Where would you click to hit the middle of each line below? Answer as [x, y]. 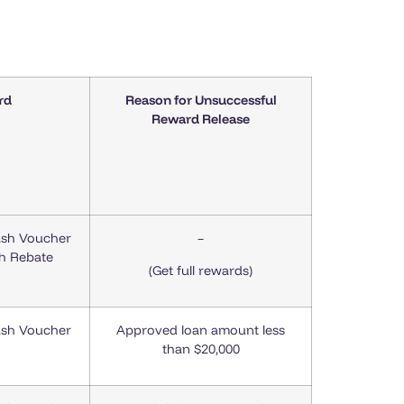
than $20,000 [201, 349]
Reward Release [201, 119]
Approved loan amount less [201, 331]
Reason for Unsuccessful [201, 101]
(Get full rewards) [201, 270]
